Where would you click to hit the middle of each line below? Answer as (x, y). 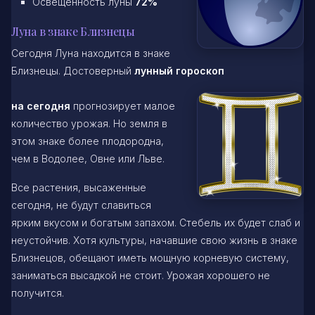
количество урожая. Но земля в (89, 123)
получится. (38, 292)
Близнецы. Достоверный (73, 70)
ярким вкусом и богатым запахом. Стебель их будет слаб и (156, 222)
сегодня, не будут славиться (81, 205)
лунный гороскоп (179, 70)
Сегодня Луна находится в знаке (91, 53)
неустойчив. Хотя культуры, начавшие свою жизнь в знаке (154, 240)
